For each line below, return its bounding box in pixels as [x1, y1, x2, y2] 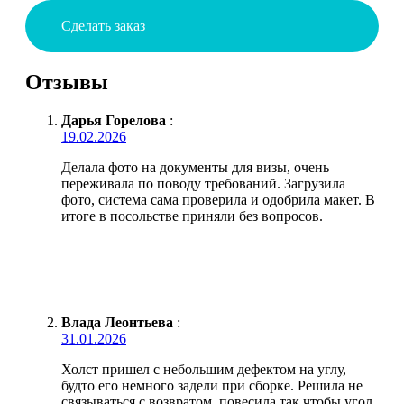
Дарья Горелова [61, 112, 166, 128]
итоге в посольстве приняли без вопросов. [61, 207, 323, 224]
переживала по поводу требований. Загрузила [61, 175, 345, 191]
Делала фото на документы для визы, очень [61, 159, 329, 175]
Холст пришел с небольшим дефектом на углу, [61, 361, 346, 377]
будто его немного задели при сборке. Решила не [61, 377, 363, 393]
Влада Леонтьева [61, 314, 173, 330]
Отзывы [25, 69, 108, 94]
